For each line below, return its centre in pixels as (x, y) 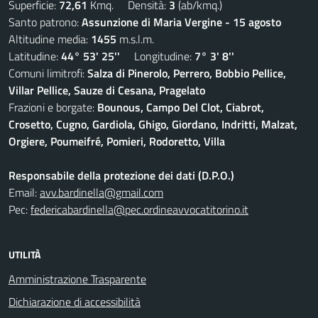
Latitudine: (35, 56)
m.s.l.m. (135, 39)
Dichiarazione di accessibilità (75, 302)
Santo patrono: (45, 22)
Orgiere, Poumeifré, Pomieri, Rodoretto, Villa (117, 141)
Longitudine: (157, 56)
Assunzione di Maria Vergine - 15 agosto (181, 22)
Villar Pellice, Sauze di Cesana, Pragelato (107, 90)
